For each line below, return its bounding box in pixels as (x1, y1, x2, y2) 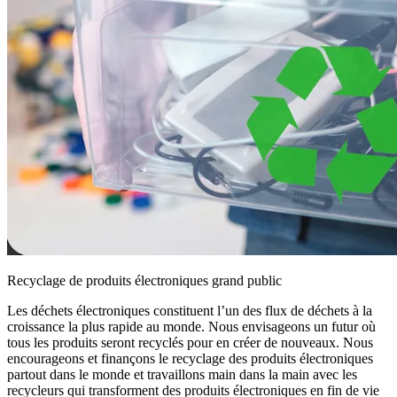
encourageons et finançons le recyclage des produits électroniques (7, 351, 373, 367)
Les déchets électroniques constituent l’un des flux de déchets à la (7, 303, 372, 319)
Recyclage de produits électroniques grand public (7, 273, 282, 289)
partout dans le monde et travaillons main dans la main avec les (7, 367, 357, 383)
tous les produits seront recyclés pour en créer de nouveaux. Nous (7, 335, 373, 351)
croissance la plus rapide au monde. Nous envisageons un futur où (7, 319, 376, 335)
